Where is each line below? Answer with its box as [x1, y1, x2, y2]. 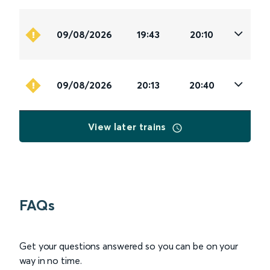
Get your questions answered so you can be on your [19, 240, 239, 253]
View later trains [88, 121, 169, 133]
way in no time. [19, 254, 82, 267]
